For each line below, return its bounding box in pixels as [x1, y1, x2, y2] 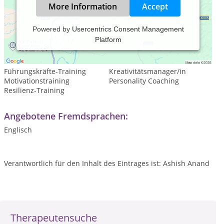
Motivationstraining [4, 75, 69, 85]
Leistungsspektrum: [4, 36, 89, 48]
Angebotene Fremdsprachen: [4, 109, 128, 122]
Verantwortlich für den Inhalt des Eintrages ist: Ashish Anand [4, 158, 209, 168]
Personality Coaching [108, 75, 179, 85]
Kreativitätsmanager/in [108, 66, 186, 76]
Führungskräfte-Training [4, 66, 86, 76]
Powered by [32, 24, 72, 33]
